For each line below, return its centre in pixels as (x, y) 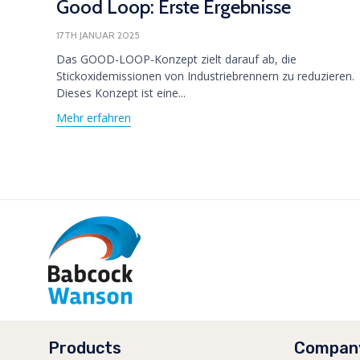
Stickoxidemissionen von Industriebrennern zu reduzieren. (205, 76)
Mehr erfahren (94, 117)
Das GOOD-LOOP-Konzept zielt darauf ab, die (176, 59)
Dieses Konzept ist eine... (121, 93)
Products (85, 348)
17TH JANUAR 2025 (98, 35)
